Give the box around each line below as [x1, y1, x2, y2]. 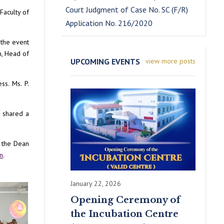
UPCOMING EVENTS [70, 56, 140, 66]
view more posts [145, 56, 195, 65]
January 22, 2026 [70, 178, 121, 188]
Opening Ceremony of [70, 194, 181, 205]
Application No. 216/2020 [65, 17, 153, 28]
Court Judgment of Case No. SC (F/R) [65, 4, 188, 14]
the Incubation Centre [70, 208, 179, 219]
